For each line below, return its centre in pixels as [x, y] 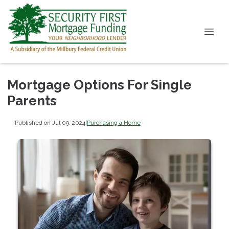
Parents [32, 101]
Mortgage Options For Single [99, 85]
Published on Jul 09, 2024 [50, 122]
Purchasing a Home [113, 122]
